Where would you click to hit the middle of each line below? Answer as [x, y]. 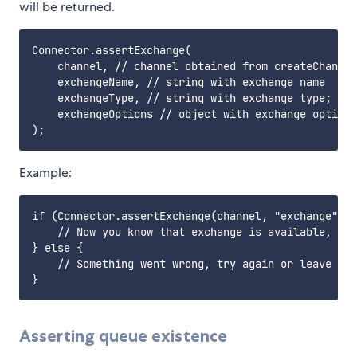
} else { [57, 248]
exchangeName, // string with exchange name [178, 82]
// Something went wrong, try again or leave [182, 264]
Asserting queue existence [123, 336]
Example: [45, 173]
